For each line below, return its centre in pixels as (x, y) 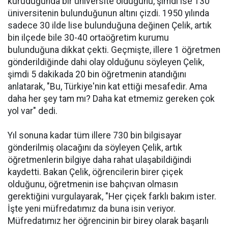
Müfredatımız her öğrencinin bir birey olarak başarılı (108, 221)
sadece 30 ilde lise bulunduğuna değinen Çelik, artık (110, 25)
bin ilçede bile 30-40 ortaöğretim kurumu (88, 38)
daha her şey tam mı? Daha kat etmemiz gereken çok (111, 99)
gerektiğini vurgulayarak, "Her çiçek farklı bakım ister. (112, 196)
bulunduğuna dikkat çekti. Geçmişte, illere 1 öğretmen (114, 50)
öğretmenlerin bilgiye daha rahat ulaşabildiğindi (99, 160)
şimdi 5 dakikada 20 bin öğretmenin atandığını (97, 74)
